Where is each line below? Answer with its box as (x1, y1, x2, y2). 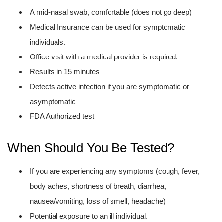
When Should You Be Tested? (7, 140, 174, 155)
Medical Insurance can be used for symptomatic (30, 23, 185, 31)
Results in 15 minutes (30, 67, 100, 76)
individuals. (30, 38, 65, 46)
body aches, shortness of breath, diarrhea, (30, 182, 166, 190)
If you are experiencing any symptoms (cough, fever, (30, 167, 200, 175)
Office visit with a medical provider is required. (30, 53, 178, 61)
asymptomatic (30, 97, 76, 106)
